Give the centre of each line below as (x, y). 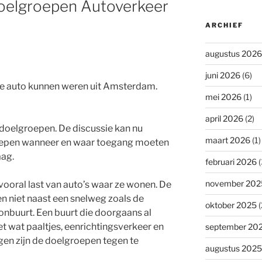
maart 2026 (227, 140)
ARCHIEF (224, 25)
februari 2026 (231, 161)
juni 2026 (223, 75)
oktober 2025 (231, 205)
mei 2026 (223, 96)
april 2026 (224, 118)
